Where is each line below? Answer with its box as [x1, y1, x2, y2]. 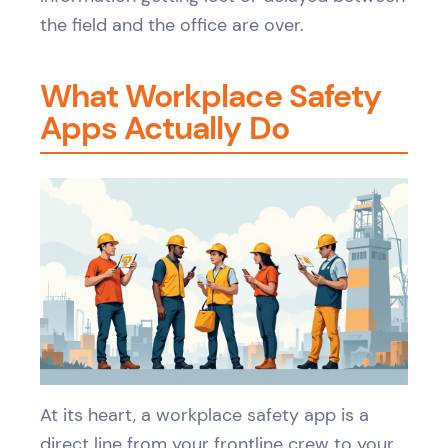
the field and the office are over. [40, 14, 304, 36]
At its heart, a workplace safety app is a [40, 404, 369, 426]
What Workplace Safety [40, 75, 381, 117]
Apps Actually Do [40, 107, 289, 149]
